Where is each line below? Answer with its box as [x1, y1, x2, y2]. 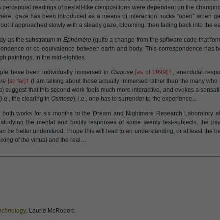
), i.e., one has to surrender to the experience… [73, 95, 198, 102]
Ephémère [63, 36, 91, 43]
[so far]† [7, 78, 31, 84]
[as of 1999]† [135, 69, 173, 76]
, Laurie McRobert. [26, 207, 75, 214]
